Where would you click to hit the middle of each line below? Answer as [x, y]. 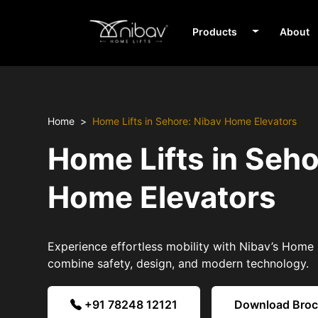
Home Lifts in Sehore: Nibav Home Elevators [195, 121]
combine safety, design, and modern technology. [179, 264]
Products [215, 32]
